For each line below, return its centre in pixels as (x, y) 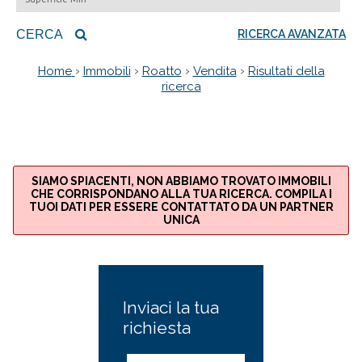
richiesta (156, 328)
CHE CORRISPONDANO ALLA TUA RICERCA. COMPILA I (181, 194)
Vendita (215, 72)
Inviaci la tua (170, 308)
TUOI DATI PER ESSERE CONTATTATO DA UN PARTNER (181, 207)
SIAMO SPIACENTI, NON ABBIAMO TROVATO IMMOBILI (181, 181)
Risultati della (286, 72)
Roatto (162, 72)
